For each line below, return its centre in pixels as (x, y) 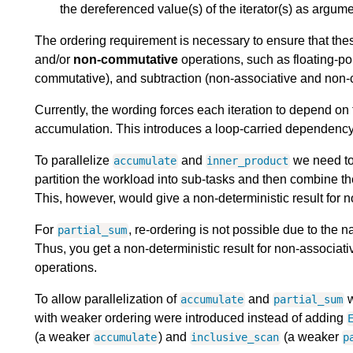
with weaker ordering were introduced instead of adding (191, 318)
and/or (54, 60)
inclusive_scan (235, 338)
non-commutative (126, 60)
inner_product (248, 161)
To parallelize (74, 161)
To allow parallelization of (107, 299)
